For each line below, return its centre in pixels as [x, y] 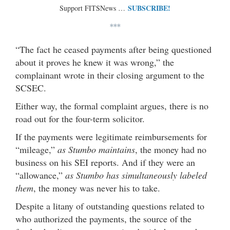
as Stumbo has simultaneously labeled [136, 175]
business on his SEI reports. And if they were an [105, 162]
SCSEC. [31, 88]
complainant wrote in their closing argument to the [110, 75]
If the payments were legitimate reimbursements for [111, 136]
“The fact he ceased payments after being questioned [113, 49]
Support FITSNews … [94, 8]
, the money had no [171, 149]
